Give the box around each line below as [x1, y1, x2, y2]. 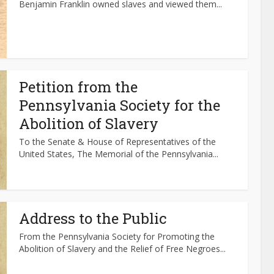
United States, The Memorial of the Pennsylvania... [19, 148, 218, 160]
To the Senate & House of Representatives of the [19, 136, 216, 147]
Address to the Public [19, 209, 166, 228]
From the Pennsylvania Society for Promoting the [19, 231, 215, 242]
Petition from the [19, 77, 138, 97]
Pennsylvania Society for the [19, 95, 220, 115]
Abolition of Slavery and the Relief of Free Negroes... [19, 243, 226, 254]
